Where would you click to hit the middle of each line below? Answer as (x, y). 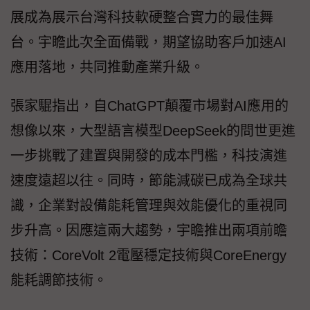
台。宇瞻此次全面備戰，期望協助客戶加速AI (148, 43)
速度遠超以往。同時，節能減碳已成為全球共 (149, 181)
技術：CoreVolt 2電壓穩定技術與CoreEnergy (148, 256)
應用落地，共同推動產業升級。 (107, 67)
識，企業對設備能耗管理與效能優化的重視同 (149, 206)
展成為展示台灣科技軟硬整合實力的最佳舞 (142, 18)
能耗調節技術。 (59, 281)
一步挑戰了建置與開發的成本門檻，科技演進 (149, 156)
